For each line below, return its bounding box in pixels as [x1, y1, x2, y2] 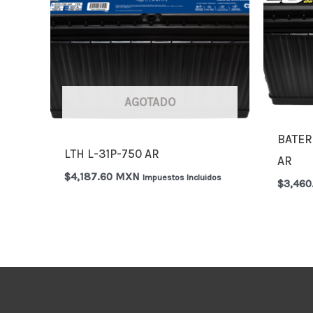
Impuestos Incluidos [143, 173, 222, 183]
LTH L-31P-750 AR [64, 146, 160, 161]
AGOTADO [124, 95, 175, 110]
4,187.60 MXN [71, 170, 140, 184]
